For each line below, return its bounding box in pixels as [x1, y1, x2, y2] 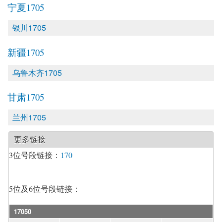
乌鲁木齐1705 [12, 66, 62, 78]
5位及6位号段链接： [9, 183, 80, 194]
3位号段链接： [9, 150, 60, 161]
